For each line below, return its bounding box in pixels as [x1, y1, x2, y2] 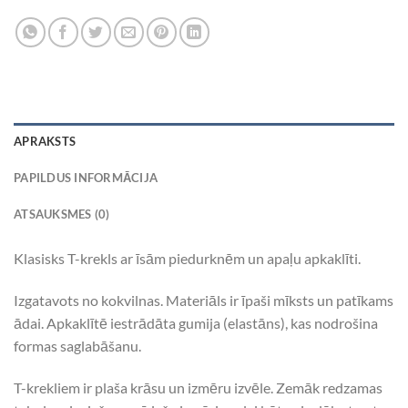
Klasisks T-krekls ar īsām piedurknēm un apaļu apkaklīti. [14, 250, 361, 268]
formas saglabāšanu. [14, 337, 141, 355]
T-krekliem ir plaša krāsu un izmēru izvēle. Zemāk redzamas [14, 378, 382, 396]
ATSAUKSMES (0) [14, 207, 110, 222]
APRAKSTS [14, 134, 76, 149]
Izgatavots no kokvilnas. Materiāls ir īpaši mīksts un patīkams [14, 291, 393, 310]
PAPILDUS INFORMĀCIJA [14, 170, 158, 186]
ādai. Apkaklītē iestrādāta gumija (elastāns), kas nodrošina [14, 314, 378, 332]
